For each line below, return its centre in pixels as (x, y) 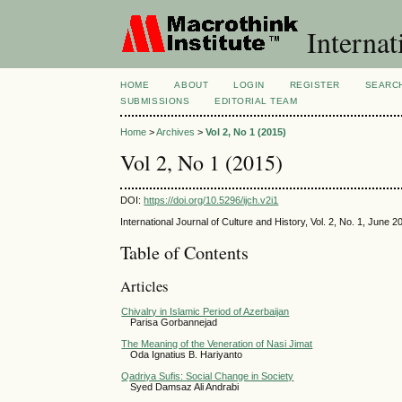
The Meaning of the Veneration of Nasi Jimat (217, 343)
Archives (176, 132)
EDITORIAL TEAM (256, 101)
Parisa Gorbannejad (174, 322)
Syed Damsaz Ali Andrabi (185, 386)
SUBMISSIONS (155, 101)
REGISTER (315, 85)
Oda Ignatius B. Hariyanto (187, 354)
